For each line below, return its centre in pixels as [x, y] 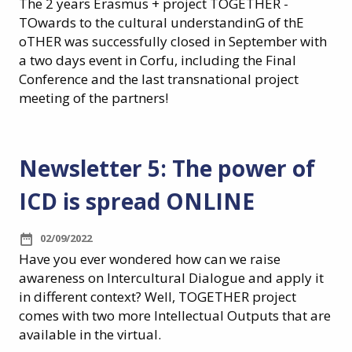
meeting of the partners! [93, 98]
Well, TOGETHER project [220, 297]
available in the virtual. [90, 335]
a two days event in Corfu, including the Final [158, 60]
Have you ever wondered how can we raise [150, 259]
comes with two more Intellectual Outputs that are [175, 316]
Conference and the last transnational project [159, 79]
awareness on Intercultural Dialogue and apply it [171, 278]
